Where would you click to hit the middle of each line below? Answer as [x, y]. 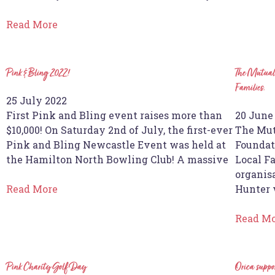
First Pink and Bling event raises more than [114, 115]
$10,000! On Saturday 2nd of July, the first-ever [119, 130]
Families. [250, 88]
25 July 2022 [37, 100]
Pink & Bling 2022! [38, 73]
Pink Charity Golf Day [46, 267]
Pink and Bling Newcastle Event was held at [116, 144]
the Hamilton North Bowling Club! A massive [117, 159]
